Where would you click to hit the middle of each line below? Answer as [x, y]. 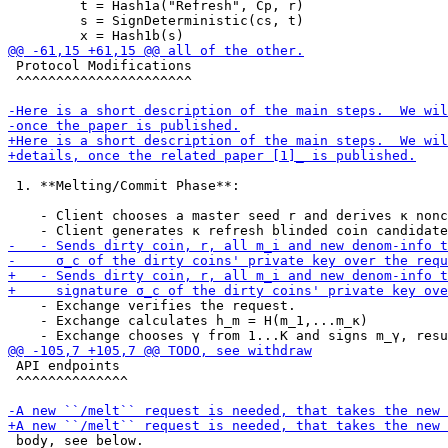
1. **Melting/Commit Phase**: [124, 185]
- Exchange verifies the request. [152, 305]
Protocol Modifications [100, 65]
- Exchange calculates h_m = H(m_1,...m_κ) [188, 320]
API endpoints [64, 365]
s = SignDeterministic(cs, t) [156, 20]
